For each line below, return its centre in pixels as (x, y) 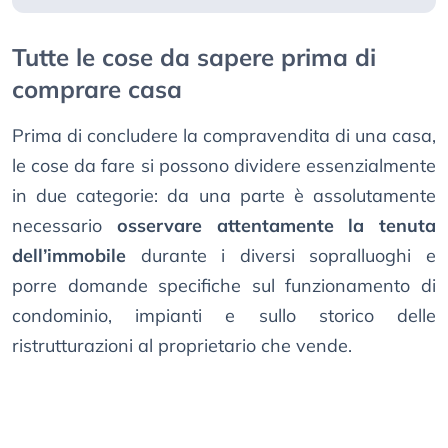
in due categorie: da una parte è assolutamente (224, 196)
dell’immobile (69, 256)
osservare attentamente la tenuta (276, 226)
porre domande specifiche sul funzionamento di (224, 286)
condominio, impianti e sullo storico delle (224, 316)
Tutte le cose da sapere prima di (194, 57)
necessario (64, 226)
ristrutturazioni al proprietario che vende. (182, 346)
